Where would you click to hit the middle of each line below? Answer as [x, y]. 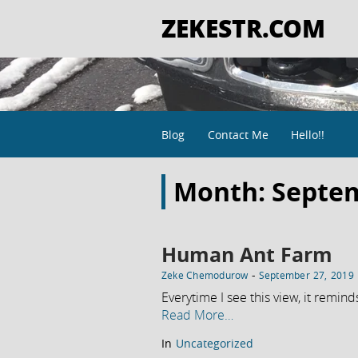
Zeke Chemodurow [205, 274]
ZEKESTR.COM [243, 28]
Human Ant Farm [247, 254]
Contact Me [238, 135]
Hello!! [308, 135]
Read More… [197, 315]
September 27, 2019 [306, 274]
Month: [223, 191]
